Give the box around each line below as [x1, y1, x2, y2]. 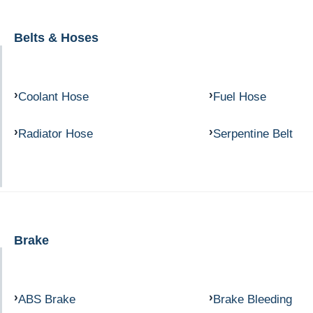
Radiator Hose [18, 126, 93, 141]
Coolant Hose [18, 89, 89, 104]
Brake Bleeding [212, 291, 292, 306]
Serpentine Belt [212, 126, 293, 141]
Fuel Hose [212, 89, 266, 104]
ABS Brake [18, 291, 75, 306]
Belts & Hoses [14, 30, 99, 45]
